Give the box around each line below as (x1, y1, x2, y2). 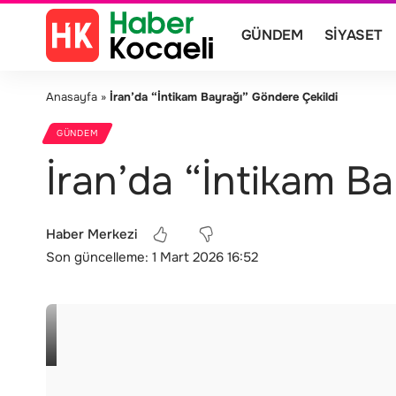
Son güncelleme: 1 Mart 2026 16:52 (46, 248, 258, 266)
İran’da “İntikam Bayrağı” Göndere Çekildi (110, 89, 338, 104)
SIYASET (324, 26, 382, 44)
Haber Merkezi (46, 225, 137, 243)
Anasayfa (46, 89, 97, 104)
